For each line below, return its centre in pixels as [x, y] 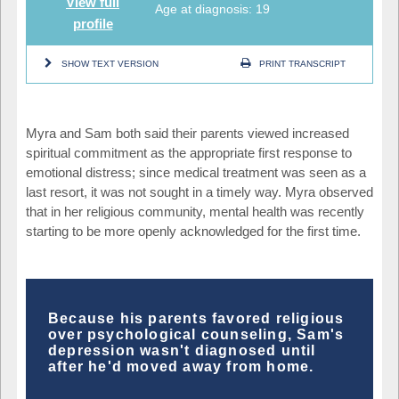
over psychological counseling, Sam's [196, 334]
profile [93, 23]
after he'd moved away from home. [181, 366]
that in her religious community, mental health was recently [195, 211]
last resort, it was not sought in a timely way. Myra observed [199, 191]
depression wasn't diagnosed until [182, 350]
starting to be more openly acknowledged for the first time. [193, 231]
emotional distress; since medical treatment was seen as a [196, 172]
